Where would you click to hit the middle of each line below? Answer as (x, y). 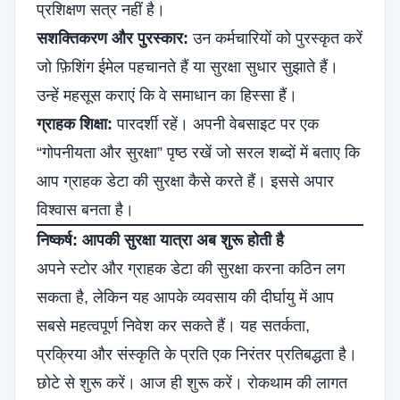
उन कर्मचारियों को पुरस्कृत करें (275, 38)
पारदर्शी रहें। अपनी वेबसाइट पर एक (216, 124)
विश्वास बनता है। (85, 210)
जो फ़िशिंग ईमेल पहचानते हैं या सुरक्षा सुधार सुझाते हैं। (187, 67)
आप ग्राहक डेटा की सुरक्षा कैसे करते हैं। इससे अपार (185, 181)
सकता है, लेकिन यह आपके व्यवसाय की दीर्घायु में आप (185, 297)
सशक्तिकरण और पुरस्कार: (112, 38)
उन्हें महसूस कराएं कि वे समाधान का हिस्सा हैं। (167, 96)
